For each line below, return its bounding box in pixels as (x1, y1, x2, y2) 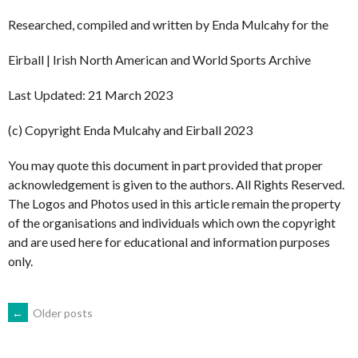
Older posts (30, 305, 93, 320)
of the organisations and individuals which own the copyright (8, 214, 336, 230)
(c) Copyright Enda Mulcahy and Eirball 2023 (8, 121, 253, 137)
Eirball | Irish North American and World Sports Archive (8, 51, 311, 67)
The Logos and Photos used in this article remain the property (8, 195, 340, 211)
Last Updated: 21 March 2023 (8, 86, 173, 102)
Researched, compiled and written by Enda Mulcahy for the (8, 16, 328, 32)
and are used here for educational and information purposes (8, 233, 330, 249)
